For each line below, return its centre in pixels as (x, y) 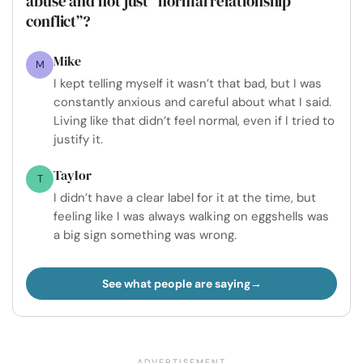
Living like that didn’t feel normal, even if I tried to (194, 121)
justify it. (78, 139)
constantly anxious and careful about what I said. (192, 102)
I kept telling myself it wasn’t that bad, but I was (188, 83)
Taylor (73, 175)
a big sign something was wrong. (145, 235)
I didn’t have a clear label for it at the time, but (185, 198)
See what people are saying (176, 284)
